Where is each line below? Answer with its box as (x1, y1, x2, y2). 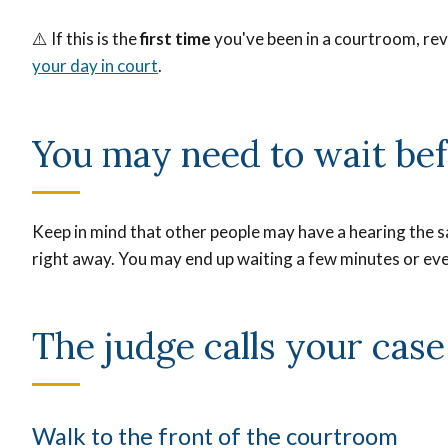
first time (140, 28, 211, 49)
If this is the (48, 28, 140, 49)
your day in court (32, 55, 158, 76)
